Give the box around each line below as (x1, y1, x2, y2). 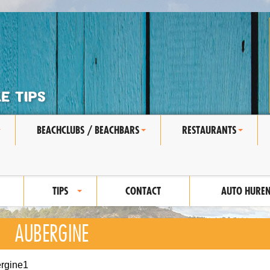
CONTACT (125, 184, 161, 197)
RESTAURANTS (182, 124, 236, 136)
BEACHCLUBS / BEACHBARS (37, 124, 139, 136)
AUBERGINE (14, 219, 89, 248)
